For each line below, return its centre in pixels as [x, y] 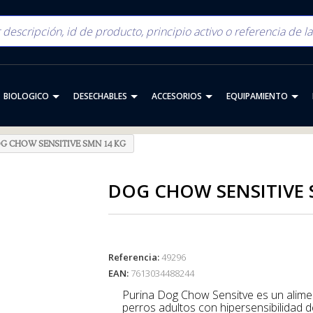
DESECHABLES [100, 96]
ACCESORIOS [176, 96]
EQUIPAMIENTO [257, 96]
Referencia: [134, 257]
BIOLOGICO [26, 96]
